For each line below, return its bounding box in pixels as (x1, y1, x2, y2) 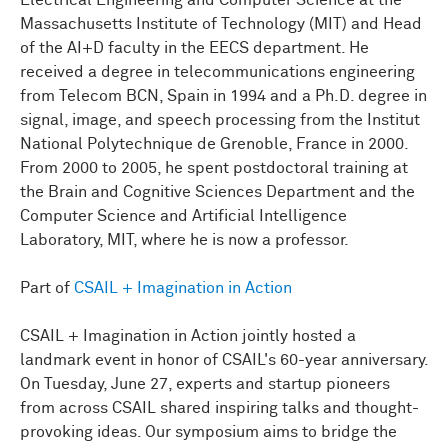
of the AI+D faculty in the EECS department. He (20, 40, 369, 57)
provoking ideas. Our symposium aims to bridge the (20, 424, 397, 441)
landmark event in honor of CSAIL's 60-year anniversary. (20, 352, 428, 369)
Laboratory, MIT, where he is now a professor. (20, 232, 349, 249)
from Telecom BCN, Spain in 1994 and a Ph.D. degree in (20, 88, 427, 105)
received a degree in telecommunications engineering (20, 64, 415, 81)
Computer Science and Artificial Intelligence (20, 208, 347, 225)
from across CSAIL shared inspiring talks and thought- (20, 400, 419, 417)
